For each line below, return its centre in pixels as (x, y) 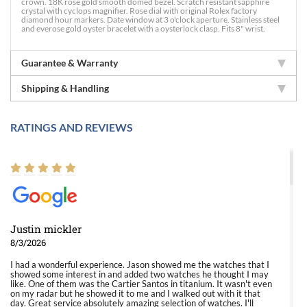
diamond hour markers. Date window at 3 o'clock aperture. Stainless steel (150, 20)
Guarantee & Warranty (70, 63)
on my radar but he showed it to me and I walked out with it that (135, 293)
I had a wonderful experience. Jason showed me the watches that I (140, 265)
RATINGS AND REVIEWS (72, 127)
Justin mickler (46, 229)
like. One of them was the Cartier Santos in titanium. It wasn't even (141, 284)
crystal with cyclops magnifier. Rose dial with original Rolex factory (139, 11)
